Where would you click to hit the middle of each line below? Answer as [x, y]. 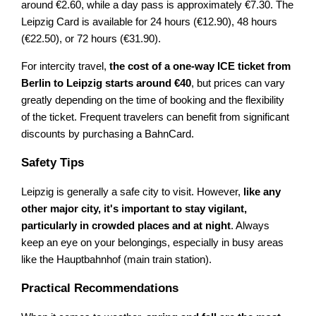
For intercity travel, [66, 66]
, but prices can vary [238, 83]
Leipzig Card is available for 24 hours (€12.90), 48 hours [150, 22]
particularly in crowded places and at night [126, 225]
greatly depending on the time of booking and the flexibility [153, 100]
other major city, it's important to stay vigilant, [134, 208]
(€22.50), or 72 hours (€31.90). [91, 39]
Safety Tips [53, 162]
